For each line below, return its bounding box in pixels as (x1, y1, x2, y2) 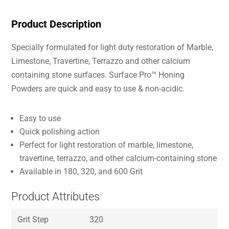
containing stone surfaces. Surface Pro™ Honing (11, 70, 185, 80)
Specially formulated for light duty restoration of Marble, (11, 42, 214, 52)
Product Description (11, 18, 102, 30)
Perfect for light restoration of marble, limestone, (19, 140, 194, 150)
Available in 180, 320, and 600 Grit (19, 167, 143, 176)
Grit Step (17, 215, 49, 224)
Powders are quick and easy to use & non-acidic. (11, 84, 185, 94)
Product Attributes (11, 190, 100, 203)
